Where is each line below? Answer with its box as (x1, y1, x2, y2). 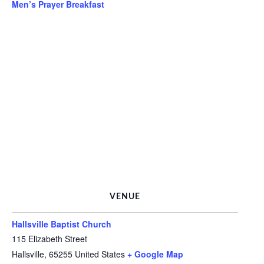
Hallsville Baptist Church (18, 218, 111, 230)
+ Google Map (127, 248, 183, 260)
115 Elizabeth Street (16, 233, 87, 245)
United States (75, 248, 125, 260)
